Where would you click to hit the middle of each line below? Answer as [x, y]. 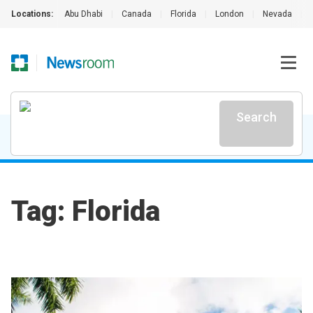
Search [256, 117]
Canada [137, 14]
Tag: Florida [86, 211]
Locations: [32, 14]
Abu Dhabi [83, 14]
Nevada [277, 14]
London [230, 14]
